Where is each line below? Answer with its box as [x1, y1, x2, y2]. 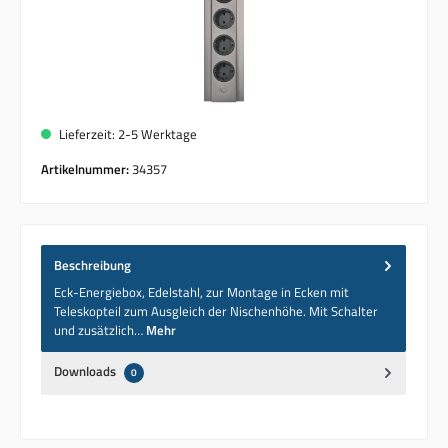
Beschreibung [54, 255, 131, 276]
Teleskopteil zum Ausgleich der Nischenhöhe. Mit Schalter [54, 300, 378, 321]
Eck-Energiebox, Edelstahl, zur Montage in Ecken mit [54, 281, 349, 302]
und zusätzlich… [54, 319, 146, 340]
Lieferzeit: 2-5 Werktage [56, 124, 197, 145]
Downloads [54, 360, 119, 381]
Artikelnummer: [41, 159, 132, 180]
